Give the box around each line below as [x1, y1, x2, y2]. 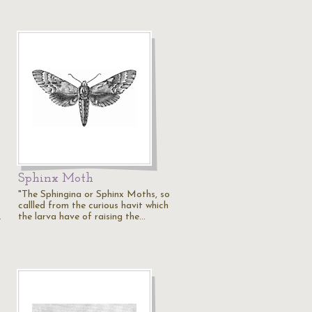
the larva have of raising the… [18, 212, 146, 222]
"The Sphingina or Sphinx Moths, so [18, 189, 170, 200]
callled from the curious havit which [18, 201, 169, 211]
